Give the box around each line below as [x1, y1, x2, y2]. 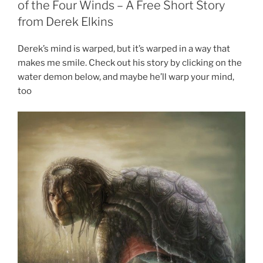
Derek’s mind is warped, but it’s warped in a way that [18, 43, 230, 55]
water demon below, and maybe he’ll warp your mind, [18, 72, 234, 83]
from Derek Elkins [18, 15, 113, 29]
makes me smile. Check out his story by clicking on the [18, 58, 242, 69]
